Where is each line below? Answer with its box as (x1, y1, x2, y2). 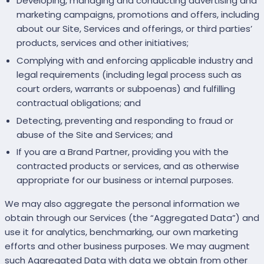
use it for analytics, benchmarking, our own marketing (5, 226, 238, 239)
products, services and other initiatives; (16, 37, 189, 49)
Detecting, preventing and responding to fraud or (16, 114, 233, 127)
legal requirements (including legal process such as (16, 68, 242, 81)
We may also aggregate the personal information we (5, 197, 240, 210)
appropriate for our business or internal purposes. (16, 174, 233, 187)
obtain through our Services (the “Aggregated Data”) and (5, 212, 259, 225)
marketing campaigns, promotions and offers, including (16, 8, 259, 21)
